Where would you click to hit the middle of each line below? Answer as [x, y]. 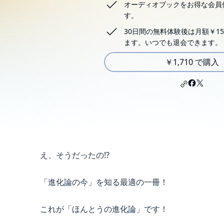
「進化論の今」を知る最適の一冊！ [104, 182]
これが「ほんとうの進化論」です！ [104, 209]
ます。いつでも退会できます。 [173, 42]
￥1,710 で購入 [192, 62]
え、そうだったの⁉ [75, 155]
